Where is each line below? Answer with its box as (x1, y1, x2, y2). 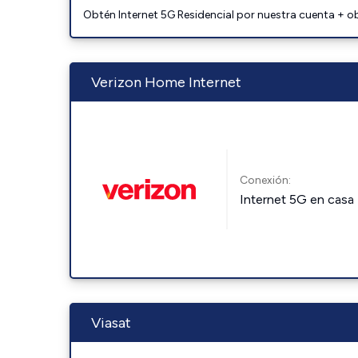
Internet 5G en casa (240, 191, 355, 207)
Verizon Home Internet (91, 74, 241, 91)
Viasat (91, 314, 131, 332)
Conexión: (240, 173, 292, 187)
